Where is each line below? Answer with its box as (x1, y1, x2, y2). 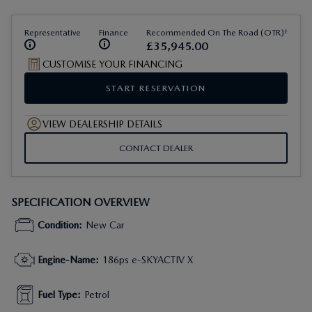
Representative (24, 28, 81, 38)
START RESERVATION (105, 83, 207, 93)
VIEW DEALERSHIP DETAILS (42, 118, 162, 130)
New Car (86, 219, 125, 231)
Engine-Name (38, 254, 95, 265)
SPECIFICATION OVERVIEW (11, 196, 150, 209)
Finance (99, 28, 128, 38)
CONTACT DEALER (119, 142, 193, 153)
